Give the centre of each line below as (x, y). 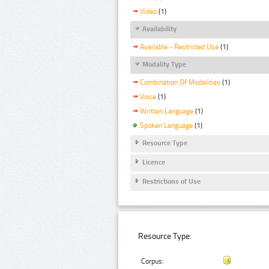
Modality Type (164, 64)
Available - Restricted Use (179, 47)
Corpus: (153, 261)
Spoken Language (166, 125)
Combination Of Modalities (180, 83)
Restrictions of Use (171, 182)
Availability (159, 29)
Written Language (167, 111)
